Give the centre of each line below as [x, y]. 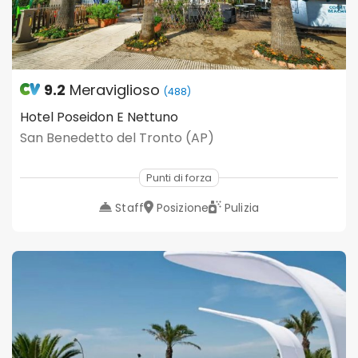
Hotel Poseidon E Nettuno [99, 117]
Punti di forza [179, 177]
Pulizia [242, 207]
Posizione [183, 207]
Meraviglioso [115, 89]
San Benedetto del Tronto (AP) [117, 137]
